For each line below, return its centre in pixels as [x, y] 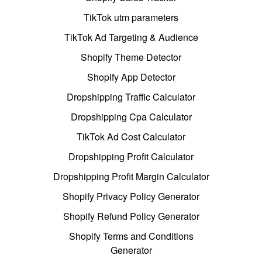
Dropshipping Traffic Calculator [131, 97]
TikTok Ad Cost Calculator [131, 137]
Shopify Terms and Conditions [131, 236]
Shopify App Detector [131, 77]
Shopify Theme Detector [131, 57]
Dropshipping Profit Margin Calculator [131, 177]
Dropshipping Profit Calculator [131, 157]
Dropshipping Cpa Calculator [131, 117]
